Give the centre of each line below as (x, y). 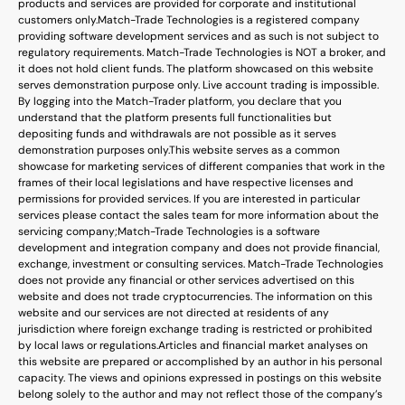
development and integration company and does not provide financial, (199, 247)
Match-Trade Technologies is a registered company (229, 19)
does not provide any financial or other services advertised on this (186, 280)
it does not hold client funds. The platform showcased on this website (196, 68)
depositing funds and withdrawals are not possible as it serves (177, 133)
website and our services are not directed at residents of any (174, 312)
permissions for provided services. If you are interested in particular (189, 198)
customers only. (58, 19)
